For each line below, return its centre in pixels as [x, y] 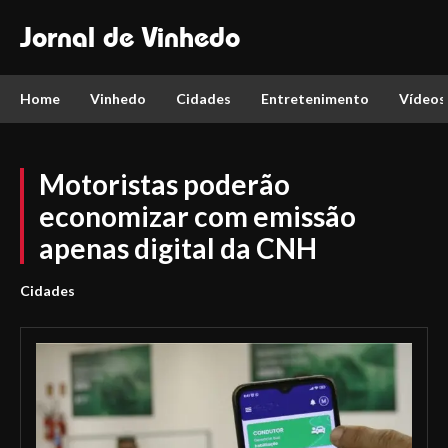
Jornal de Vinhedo [130, 37]
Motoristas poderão [164, 184]
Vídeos [422, 98]
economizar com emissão [197, 216]
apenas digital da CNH [178, 248]
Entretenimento [315, 98]
